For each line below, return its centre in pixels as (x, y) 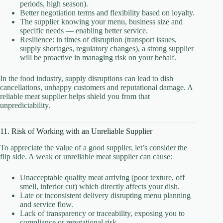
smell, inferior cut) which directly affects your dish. (100, 186)
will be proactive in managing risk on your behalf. (98, 57)
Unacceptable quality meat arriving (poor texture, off (102, 177)
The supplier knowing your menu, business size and (101, 21)
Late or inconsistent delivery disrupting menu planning (105, 195)
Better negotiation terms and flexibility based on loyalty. (107, 12)
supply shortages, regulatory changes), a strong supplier (107, 48)
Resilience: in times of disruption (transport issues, (98, 39)
